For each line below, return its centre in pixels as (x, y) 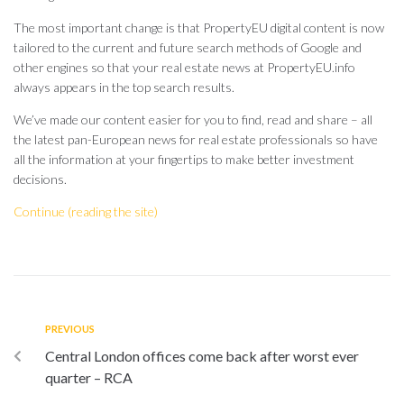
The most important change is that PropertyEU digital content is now (199, 28)
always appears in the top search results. (124, 87)
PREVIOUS (70, 329)
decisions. (40, 179)
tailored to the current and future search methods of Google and (188, 47)
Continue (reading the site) (86, 211)
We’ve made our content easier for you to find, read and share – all (193, 119)
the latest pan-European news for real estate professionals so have (196, 139)
